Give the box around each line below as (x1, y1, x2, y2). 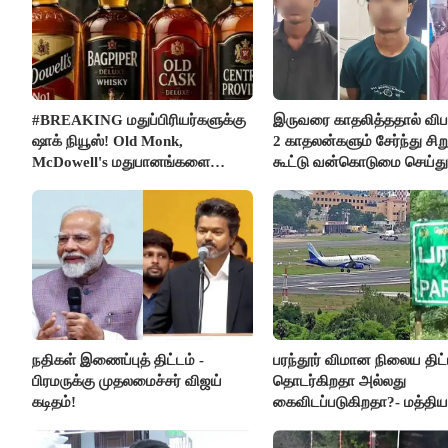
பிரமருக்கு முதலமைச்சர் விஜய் (32, 372, 222, 389)
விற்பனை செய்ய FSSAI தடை (32, 174, 218, 191)
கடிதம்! (32, 393, 76, 410)
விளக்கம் (272, 414, 330, 431)
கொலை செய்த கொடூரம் (272, 174, 425, 191)
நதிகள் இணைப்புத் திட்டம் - (32, 351, 204, 368)
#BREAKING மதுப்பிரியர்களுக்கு (32, 111, 246, 128)
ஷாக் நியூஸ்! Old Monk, (32, 132, 183, 149)
